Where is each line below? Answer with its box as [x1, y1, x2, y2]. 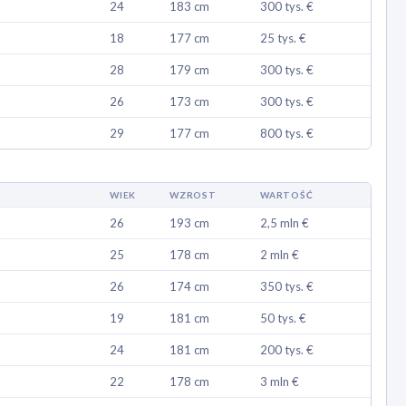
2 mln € [260, 247, 300, 263]
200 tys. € [260, 343, 314, 358]
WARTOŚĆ [260, 189, 314, 201]
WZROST [169, 189, 217, 201]
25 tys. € [260, 31, 307, 46]
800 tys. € [260, 126, 314, 141]
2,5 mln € [260, 216, 310, 231]
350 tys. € [260, 279, 314, 295]
